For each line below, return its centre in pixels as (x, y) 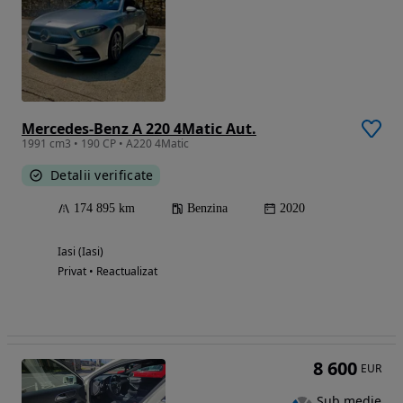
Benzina (207, 208)
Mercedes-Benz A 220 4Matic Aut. (139, 128)
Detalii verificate (102, 175)
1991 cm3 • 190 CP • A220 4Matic (105, 143)
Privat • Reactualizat (107, 271)
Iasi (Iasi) (81, 251)
